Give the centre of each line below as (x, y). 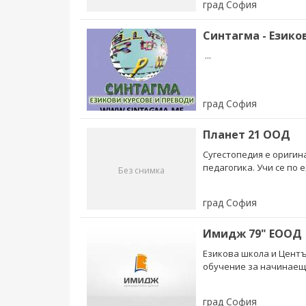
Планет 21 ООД (247, 135)
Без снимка (141, 170)
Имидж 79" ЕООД (252, 234)
